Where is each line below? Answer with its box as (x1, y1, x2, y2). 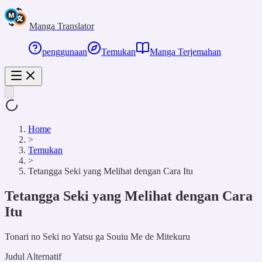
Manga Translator (29, 21, 94, 31)
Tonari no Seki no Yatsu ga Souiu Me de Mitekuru (5, 231, 190, 242)
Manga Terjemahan (150, 47, 221, 57)
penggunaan (42, 47, 87, 57)
